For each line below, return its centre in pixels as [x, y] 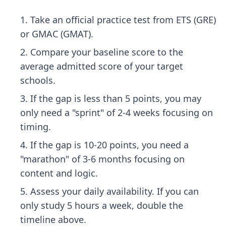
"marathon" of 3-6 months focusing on [102, 159]
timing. [36, 127]
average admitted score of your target [102, 66]
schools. [38, 80]
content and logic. [59, 173]
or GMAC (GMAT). [57, 34]
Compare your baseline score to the [107, 52]
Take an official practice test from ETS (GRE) [123, 20]
